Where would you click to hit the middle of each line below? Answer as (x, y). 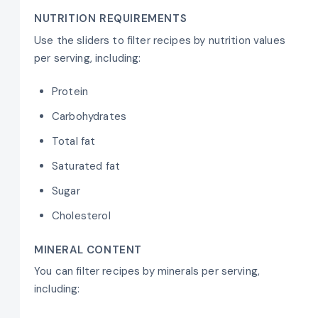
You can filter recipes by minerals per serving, (147, 272)
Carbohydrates (89, 117)
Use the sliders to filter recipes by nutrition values (160, 40)
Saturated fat (86, 166)
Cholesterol (81, 216)
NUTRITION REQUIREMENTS (111, 18)
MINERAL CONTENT (88, 250)
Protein (70, 92)
